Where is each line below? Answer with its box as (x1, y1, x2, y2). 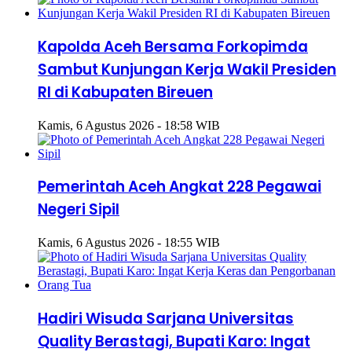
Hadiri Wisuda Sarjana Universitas (38, 307, 294, 329)
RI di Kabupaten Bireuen (38, 81, 213, 103)
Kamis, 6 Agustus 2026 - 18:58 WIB (38, 118, 220, 132)
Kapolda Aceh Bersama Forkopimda (38, 35, 308, 57)
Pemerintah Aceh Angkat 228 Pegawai (38, 176, 321, 198)
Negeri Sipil (38, 199, 119, 221)
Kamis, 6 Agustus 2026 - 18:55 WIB (38, 235, 220, 249)
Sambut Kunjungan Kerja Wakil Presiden (38, 58, 336, 80)
